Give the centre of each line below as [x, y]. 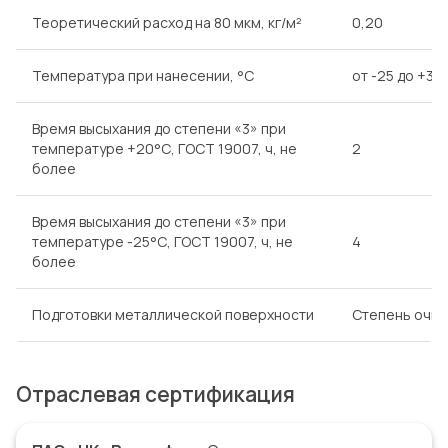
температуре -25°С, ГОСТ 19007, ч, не [162, 241]
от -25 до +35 [397, 75]
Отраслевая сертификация [155, 393]
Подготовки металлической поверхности [173, 314]
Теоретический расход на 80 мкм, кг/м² [167, 22]
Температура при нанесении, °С [143, 75]
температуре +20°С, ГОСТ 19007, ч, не [164, 148]
